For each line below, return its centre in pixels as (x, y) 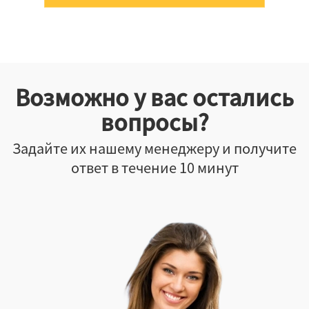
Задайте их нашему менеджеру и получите (154, 148)
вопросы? (154, 121)
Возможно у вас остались (154, 97)
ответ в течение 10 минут (154, 167)
